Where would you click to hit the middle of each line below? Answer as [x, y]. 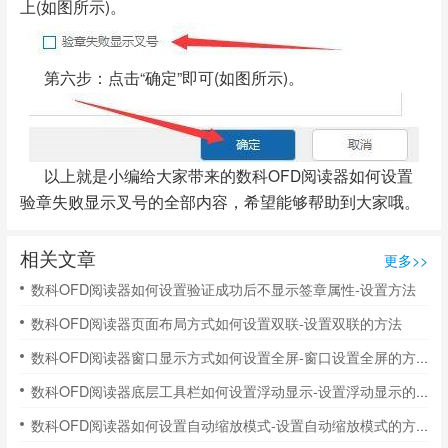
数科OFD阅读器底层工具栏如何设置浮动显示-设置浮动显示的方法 [421, 391]
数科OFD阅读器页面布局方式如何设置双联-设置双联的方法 [216, 322]
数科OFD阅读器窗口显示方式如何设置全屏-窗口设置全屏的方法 [421, 357]
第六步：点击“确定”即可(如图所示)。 [161, 76]
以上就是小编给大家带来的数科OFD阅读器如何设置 [216, 175]
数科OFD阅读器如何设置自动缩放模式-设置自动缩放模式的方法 [421, 425]
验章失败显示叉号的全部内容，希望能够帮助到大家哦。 [219, 201]
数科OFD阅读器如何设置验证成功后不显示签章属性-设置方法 [223, 288]
